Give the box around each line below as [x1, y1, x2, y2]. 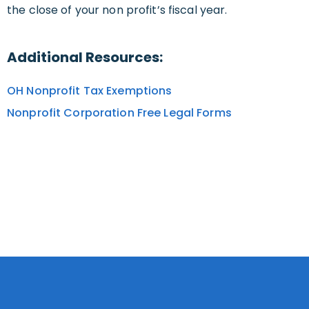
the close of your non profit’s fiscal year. [7, 2, 228, 19]
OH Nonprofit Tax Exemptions [7, 83, 172, 99]
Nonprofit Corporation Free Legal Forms [7, 105, 232, 121]
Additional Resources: [7, 48, 163, 68]
